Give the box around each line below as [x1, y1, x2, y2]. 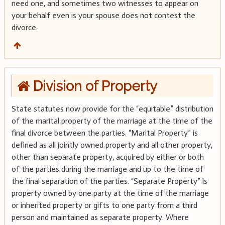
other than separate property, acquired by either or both [11, 152, 204, 162]
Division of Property [29, 77, 157, 94]
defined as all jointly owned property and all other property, [11, 140, 212, 150]
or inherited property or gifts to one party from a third [11, 200, 197, 210]
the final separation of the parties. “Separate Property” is [11, 176, 207, 186]
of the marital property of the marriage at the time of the [11, 116, 212, 126]
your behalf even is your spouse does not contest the [11, 10, 195, 20]
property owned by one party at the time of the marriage [11, 188, 209, 198]
